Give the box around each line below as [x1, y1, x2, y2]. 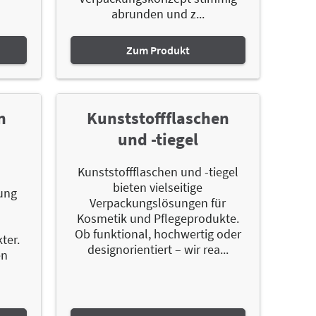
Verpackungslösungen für [90, 194, 226, 211]
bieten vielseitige [113, 178, 203, 195]
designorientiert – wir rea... [87, 241, 229, 257]
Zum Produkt [126, 42, 190, 57]
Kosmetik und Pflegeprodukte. [76, 209, 239, 226]
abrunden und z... [111, 5, 205, 22]
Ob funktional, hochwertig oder [74, 225, 241, 242]
